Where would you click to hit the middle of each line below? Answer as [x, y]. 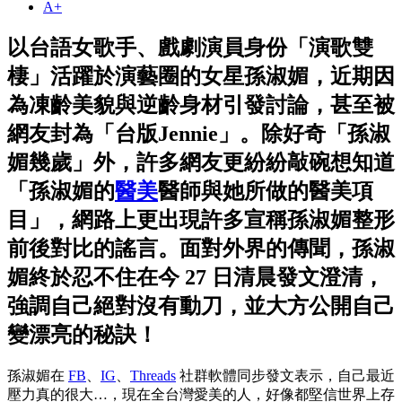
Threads [153, 375]
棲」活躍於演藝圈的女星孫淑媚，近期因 [201, 76]
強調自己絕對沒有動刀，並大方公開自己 [201, 306]
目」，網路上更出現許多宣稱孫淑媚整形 [201, 219]
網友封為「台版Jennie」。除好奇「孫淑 [199, 133]
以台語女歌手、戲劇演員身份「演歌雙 [190, 47]
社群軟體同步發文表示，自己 [273, 375]
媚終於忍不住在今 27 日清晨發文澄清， [196, 277]
